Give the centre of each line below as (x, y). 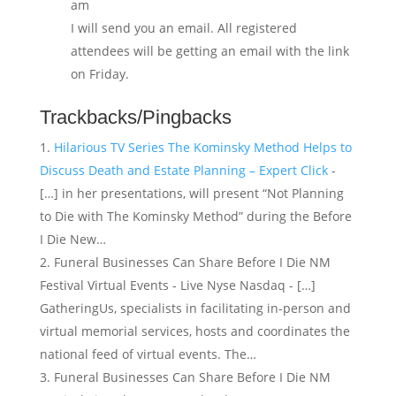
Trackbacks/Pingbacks (135, 118)
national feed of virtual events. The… (148, 354)
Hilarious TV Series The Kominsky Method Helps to (202, 148)
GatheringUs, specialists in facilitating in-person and (195, 308)
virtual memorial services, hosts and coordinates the (194, 331)
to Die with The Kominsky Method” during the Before (195, 217)
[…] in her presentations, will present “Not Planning (191, 194)
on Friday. (99, 74)
